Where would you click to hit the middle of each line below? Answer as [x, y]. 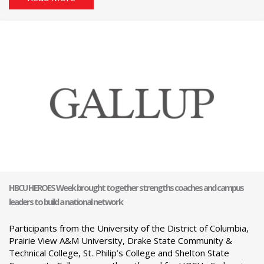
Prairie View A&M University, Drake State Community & [121, 240]
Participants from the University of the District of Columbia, [129, 228]
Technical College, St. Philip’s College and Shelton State [119, 253]
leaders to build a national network [66, 202]
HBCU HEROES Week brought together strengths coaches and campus [126, 188]
